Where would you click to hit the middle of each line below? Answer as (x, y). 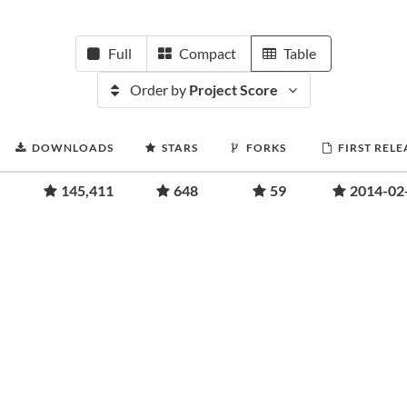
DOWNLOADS (73, 148)
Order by (159, 89)
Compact (208, 53)
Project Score (233, 89)
